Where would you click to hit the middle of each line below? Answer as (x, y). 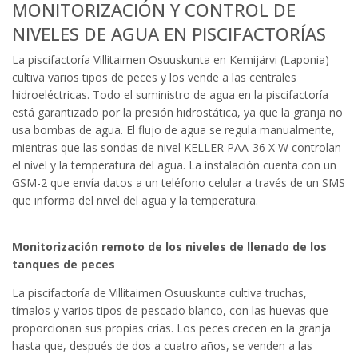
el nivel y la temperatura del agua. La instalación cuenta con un (174, 165)
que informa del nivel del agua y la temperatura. (135, 200)
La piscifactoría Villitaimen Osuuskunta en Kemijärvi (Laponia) (171, 59)
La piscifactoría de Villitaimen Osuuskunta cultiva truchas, (159, 292)
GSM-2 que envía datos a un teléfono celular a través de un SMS (179, 182)
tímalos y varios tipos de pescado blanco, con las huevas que (170, 310)
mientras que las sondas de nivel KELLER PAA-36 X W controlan (177, 147)
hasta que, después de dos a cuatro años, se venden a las (162, 345)
